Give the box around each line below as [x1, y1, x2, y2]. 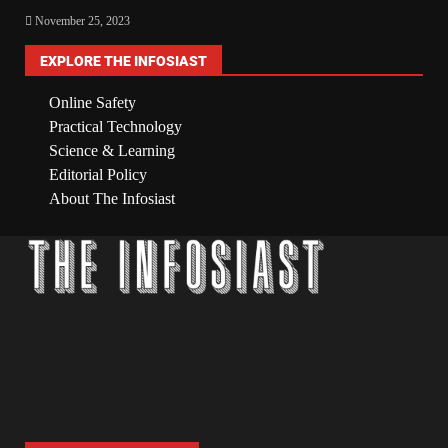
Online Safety [49, 93, 136, 111]
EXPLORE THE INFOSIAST [40, 52, 207, 69]
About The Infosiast [49, 189, 175, 207]
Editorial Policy [49, 165, 147, 183]
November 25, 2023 [32, 13, 130, 28]
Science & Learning [49, 141, 175, 159]
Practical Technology [49, 117, 182, 135]
